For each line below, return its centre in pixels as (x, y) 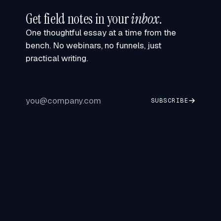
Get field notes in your (78, 19)
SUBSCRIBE (170, 101)
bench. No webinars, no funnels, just (93, 45)
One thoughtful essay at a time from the (101, 33)
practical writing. (57, 58)
